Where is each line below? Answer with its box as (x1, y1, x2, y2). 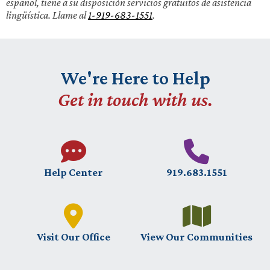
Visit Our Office (37, 231, 110, 243)
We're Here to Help (60, 66, 210, 89)
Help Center (44, 166, 103, 179)
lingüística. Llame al (6, 8, 88, 21)
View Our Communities (140, 231, 253, 243)
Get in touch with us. (57, 88, 213, 110)
